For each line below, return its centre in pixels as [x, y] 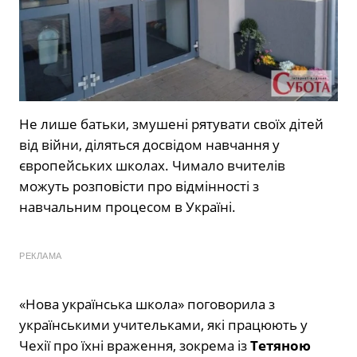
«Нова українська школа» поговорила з [147, 304]
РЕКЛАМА [41, 255]
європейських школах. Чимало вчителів [152, 165]
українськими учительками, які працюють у [163, 324]
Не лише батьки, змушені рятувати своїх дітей [171, 124]
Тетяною [280, 345]
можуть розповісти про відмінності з [139, 186]
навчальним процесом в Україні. [127, 206]
